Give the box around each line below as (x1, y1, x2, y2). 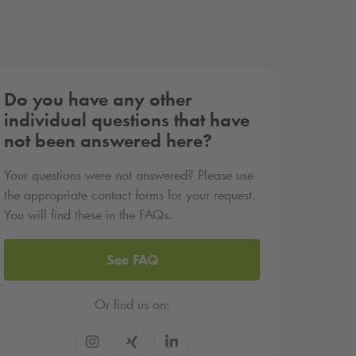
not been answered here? (4, 129, 212, 153)
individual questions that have (4, 108, 250, 132)
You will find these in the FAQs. (4, 206, 172, 224)
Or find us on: (95, 296, 169, 314)
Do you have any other (4, 87, 192, 111)
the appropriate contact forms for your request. (4, 186, 255, 204)
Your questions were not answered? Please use (4, 166, 253, 184)
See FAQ (106, 250, 158, 269)
